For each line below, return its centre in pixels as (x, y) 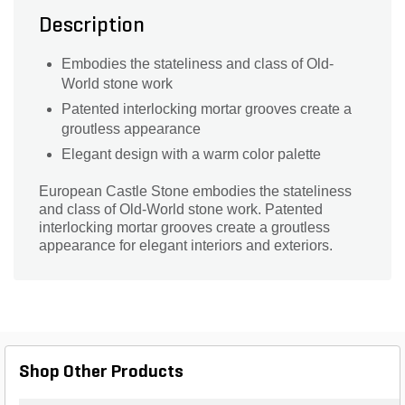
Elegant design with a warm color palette (191, 154)
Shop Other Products (101, 372)
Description (92, 26)
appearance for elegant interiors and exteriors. (186, 245)
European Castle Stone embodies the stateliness (195, 191)
